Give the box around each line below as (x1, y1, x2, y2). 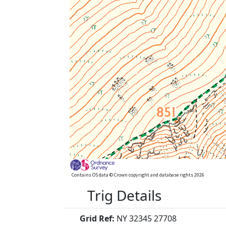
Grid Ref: (80, 212, 117, 224)
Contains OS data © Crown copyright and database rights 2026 (72, 171, 204, 178)
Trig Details (87, 185, 161, 205)
